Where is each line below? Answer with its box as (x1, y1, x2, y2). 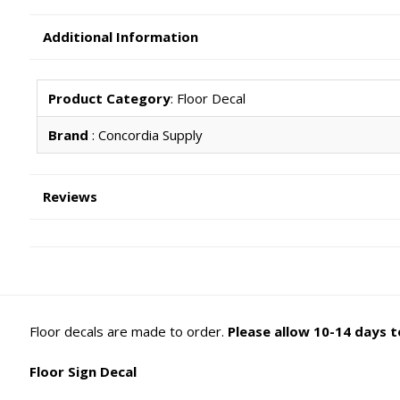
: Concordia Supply (91, 126, 203, 145)
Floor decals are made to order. (29, 322, 229, 341)
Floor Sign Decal (29, 362, 137, 380)
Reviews (43, 187, 98, 205)
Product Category (47, 89, 171, 108)
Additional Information (43, 27, 199, 46)
